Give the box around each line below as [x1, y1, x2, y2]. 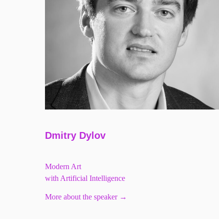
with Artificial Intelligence [45, 174, 125, 182]
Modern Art [45, 162, 81, 171]
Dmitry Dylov [45, 130, 106, 141]
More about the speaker [45, 193, 117, 201]
